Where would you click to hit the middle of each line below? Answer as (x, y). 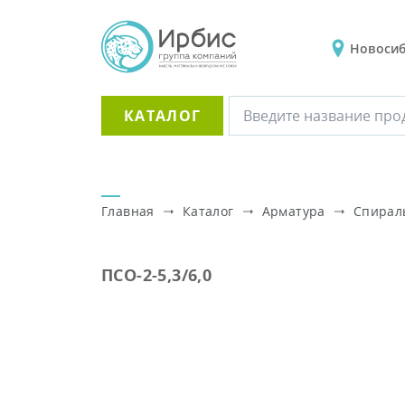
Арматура (293, 211)
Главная (128, 211)
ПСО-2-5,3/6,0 (157, 275)
